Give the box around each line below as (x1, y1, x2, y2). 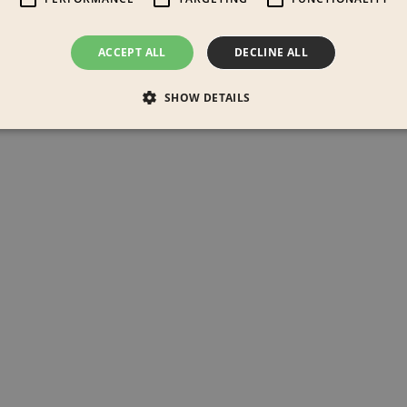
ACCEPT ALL (97, 45, 166, 60)
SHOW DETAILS (164, 90, 251, 105)
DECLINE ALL (233, 45, 309, 60)
